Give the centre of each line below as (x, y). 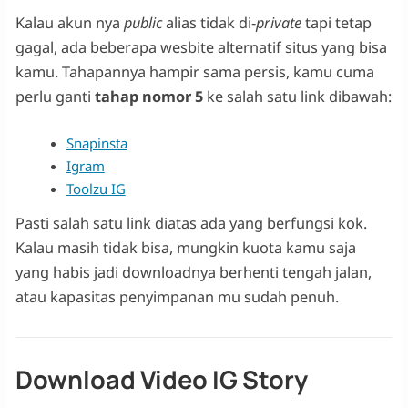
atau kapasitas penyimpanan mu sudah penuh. (177, 296)
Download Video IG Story (161, 379)
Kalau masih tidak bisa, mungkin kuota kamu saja (185, 247)
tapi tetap (336, 22)
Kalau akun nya (69, 22)
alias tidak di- (209, 22)
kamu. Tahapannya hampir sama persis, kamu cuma (194, 71)
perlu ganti (55, 96)
